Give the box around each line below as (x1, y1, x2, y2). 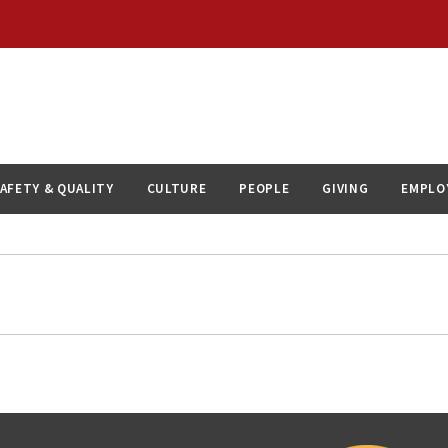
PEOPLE (239, 180, 290, 198)
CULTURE (146, 180, 207, 198)
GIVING (322, 180, 369, 198)
